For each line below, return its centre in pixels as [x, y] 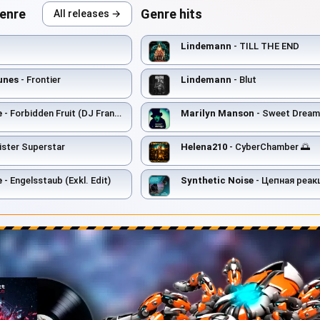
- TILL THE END [265, 46]
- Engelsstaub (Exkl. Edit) [56, 180]
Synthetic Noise [217, 180]
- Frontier [40, 79]
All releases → [87, 13]
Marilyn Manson [217, 113]
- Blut [244, 79]
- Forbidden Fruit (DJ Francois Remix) [58, 113]
